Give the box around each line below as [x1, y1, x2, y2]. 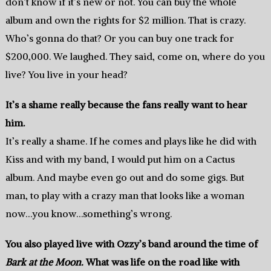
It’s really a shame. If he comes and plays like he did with [5, 135, 256, 148]
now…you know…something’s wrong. [5, 207, 172, 220]
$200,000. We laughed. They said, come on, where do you [5, 50, 265, 63]
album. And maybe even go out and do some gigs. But [5, 171, 244, 184]
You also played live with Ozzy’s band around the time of [5, 238, 258, 250]
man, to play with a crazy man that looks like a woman [5, 189, 244, 202]
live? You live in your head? [5, 68, 128, 81]
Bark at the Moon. [5, 256, 83, 269]
